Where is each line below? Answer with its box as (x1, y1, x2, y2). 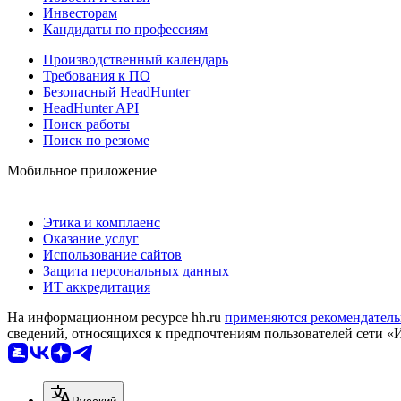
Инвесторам (43, 5, 117, 21)
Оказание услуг (43, 231, 139, 247)
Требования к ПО (43, 68, 150, 84)
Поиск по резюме (43, 132, 149, 149)
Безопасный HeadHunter (43, 84, 190, 100)
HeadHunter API (43, 100, 139, 116)
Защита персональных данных (43, 263, 229, 279)
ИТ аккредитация (43, 279, 150, 295)
